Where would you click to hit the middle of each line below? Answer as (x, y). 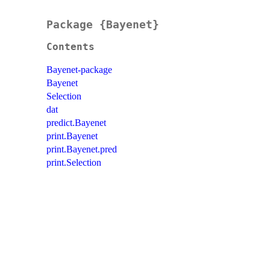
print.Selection (74, 163)
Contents (71, 47)
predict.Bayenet (76, 123)
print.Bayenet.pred (82, 149)
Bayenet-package (79, 70)
